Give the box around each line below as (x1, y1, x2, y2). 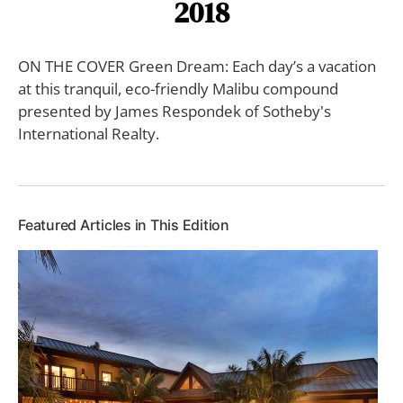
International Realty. (18, 122, 159, 144)
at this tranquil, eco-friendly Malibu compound (18, 77, 338, 99)
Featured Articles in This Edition (18, 215, 229, 234)
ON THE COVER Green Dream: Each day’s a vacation (18, 55, 376, 76)
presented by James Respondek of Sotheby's (18, 100, 331, 121)
